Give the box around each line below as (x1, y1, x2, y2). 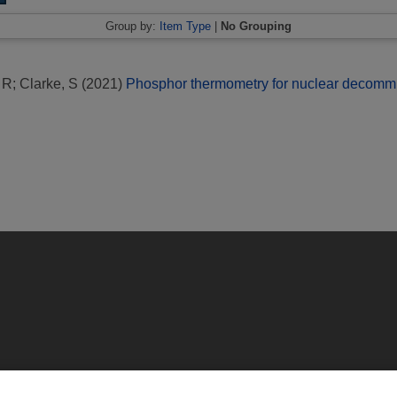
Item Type (160, 19, 211, 33)
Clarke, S (19, 75, 78, 91)
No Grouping (221, 19, 292, 33)
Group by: (105, 19, 160, 33)
